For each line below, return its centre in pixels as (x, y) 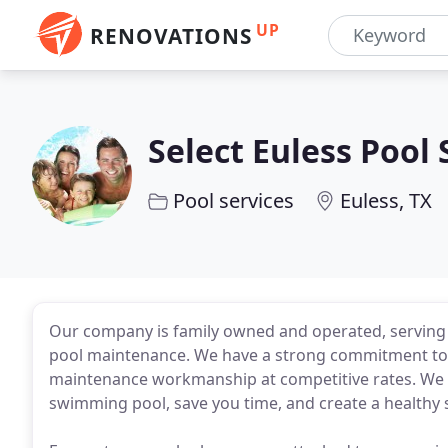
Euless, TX (386, 200)
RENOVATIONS (171, 36)
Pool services (233, 200)
